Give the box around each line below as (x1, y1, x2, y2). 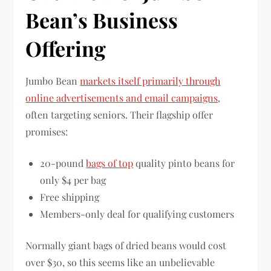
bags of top (86, 157, 134, 170)
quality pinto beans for (133, 157, 235, 170)
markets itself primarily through (80, 74, 221, 88)
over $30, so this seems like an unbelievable (25, 256, 215, 269)
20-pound (40, 157, 87, 170)
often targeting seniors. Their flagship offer (25, 108, 214, 122)
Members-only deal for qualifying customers (40, 207, 235, 221)
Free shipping (40, 191, 100, 204)
